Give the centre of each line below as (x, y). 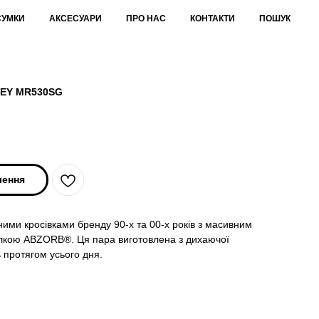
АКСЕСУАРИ (75, 19)
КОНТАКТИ (213, 19)
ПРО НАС (146, 19)
